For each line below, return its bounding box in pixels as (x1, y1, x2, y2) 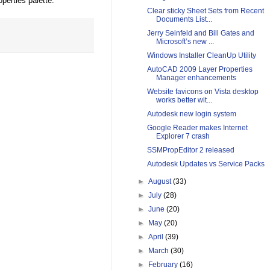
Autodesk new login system (146, 110, 236, 119)
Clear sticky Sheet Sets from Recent (146, 7, 264, 16)
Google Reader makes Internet (146, 124, 248, 133)
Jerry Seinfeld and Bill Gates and (146, 29, 254, 38)
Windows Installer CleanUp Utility (146, 51, 256, 60)
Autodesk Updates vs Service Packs (146, 160, 265, 169)
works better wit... (155, 96, 212, 105)
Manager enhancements (155, 74, 236, 83)
